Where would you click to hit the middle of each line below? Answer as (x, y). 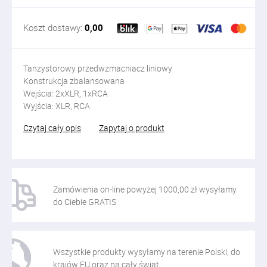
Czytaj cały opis (52, 128)
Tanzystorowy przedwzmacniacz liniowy (98, 68)
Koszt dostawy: (54, 27)
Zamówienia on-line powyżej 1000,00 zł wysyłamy (145, 189)
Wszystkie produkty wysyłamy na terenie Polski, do (147, 252)
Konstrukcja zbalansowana (74, 81)
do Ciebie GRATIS (85, 202)
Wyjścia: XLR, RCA (57, 106)
